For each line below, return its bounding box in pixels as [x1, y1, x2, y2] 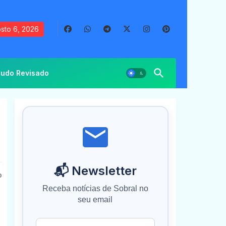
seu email [78, 195, 112, 204]
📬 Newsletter [53, 163, 137, 178]
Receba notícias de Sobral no [42, 184, 148, 193]
